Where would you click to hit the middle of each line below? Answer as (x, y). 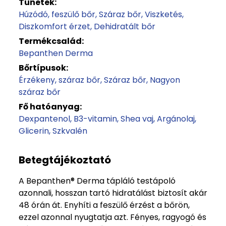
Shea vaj (137, 119)
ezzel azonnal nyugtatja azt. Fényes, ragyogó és (112, 217)
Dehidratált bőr (125, 26)
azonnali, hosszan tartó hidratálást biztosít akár (113, 193)
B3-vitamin (95, 119)
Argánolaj (176, 119)
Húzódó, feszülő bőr (57, 14)
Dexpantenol (44, 119)
